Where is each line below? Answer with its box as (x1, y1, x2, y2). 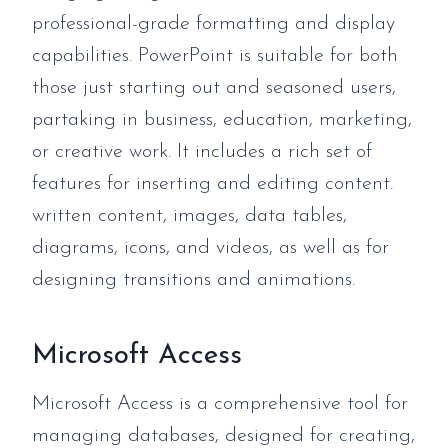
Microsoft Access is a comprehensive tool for (32, 394, 408, 414)
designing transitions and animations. (32, 270, 355, 290)
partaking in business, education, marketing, (32, 110, 412, 130)
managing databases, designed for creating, (32, 426, 415, 446)
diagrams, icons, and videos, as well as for (32, 238, 389, 258)
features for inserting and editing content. (32, 174, 393, 194)
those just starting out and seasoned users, (32, 78, 396, 98)
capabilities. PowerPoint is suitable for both (32, 46, 398, 66)
